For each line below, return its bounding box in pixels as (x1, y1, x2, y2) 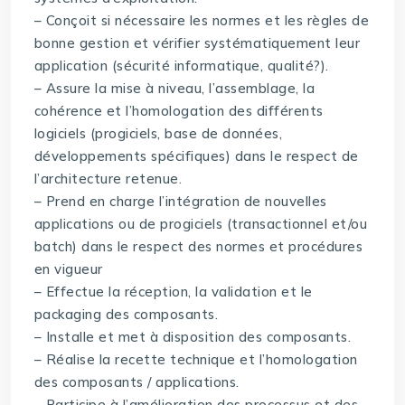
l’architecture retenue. (33, 170, 183, 188)
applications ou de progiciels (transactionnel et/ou (33, 215, 368, 233)
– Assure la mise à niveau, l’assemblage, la (33, 80, 316, 98)
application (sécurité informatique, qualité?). (33, 57, 329, 75)
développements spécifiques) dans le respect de (33, 147, 359, 165)
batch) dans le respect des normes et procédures (33, 238, 363, 256)
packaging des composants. (33, 306, 219, 324)
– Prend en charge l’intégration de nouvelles (33, 193, 327, 211)
